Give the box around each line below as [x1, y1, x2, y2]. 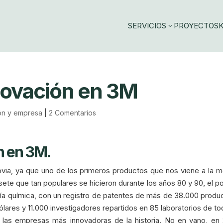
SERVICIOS [128, 20, 167, 30]
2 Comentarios [49, 108, 97, 117]
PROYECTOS [174, 20, 219, 30]
